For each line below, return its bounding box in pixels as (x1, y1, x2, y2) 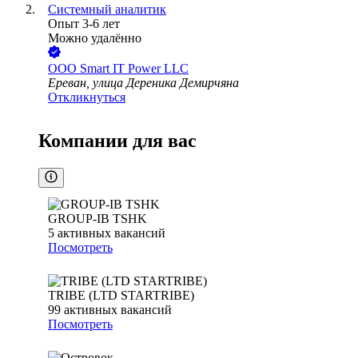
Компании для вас (38, 130, 197, 152)
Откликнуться (48, 90, 125, 105)
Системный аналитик (48, 2, 166, 17)
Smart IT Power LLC (80, 62, 189, 76)
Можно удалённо (48, 31, 141, 46)
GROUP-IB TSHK (48, 212, 147, 226)
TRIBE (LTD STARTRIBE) (48, 288, 194, 303)
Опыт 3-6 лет (48, 17, 120, 31)
